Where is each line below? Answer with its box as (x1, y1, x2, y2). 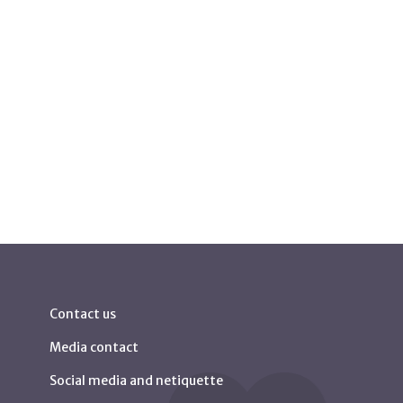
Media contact (49, 339, 139, 356)
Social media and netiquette (49, 372, 224, 390)
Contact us (49, 306, 117, 323)
